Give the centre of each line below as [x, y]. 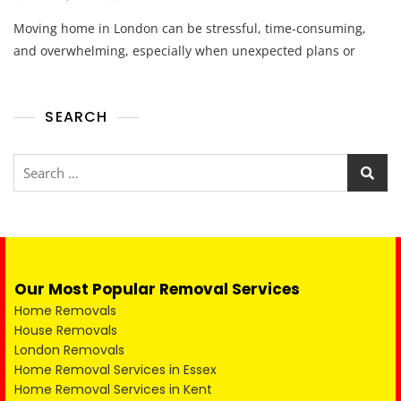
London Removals [69, 350]
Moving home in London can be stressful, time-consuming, [190, 28]
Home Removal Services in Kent [113, 389]
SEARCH [77, 117]
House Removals [66, 330]
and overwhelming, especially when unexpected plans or [184, 51]
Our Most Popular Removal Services [157, 289]
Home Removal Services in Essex [115, 370]
